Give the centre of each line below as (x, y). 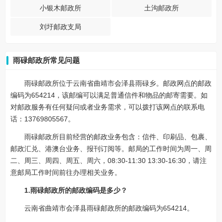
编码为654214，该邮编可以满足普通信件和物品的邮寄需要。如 (109, 95)
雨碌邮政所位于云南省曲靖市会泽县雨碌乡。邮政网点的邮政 (118, 83)
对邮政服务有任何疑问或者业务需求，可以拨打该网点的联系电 (108, 107)
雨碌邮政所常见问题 (46, 60)
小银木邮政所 (60, 8)
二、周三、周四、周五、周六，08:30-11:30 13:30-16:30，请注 (109, 161)
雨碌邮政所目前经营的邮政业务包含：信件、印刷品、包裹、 (118, 137)
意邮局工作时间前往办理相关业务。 (66, 172)
